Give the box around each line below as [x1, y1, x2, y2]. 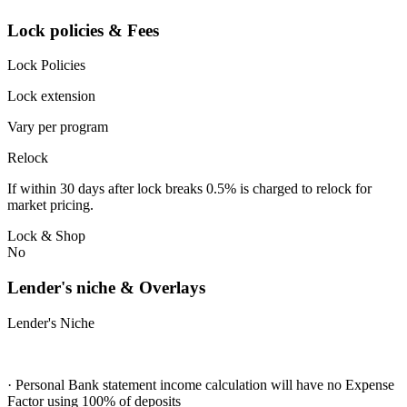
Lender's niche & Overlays [7, 277, 205, 297]
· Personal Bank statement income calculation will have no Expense [7, 376, 394, 392]
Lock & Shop [7, 228, 85, 244]
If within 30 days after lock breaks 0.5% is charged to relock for [7, 181, 372, 197]
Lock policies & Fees [7, 20, 159, 40]
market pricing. [7, 197, 94, 213]
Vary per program [7, 119, 108, 135]
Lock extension [7, 88, 95, 104]
